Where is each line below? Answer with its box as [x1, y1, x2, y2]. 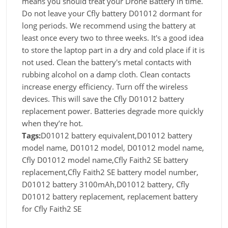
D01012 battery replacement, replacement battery [22, 191, 198, 202]
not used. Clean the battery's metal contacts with [22, 57, 191, 67]
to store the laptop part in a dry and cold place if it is [22, 45, 205, 55]
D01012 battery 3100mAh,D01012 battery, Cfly [22, 179, 189, 189]
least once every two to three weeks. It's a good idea [22, 33, 204, 43]
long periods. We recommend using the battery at [22, 20, 195, 31]
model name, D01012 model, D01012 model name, [22, 142, 204, 153]
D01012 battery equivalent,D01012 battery [41, 130, 192, 140]
